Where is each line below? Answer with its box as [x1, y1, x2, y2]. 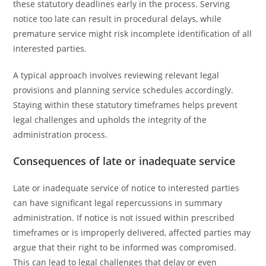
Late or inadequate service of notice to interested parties [13, 182, 240, 194]
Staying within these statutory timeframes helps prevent [13, 99, 238, 110]
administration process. [13, 129, 108, 140]
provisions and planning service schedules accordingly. [13, 84, 234, 96]
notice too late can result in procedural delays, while [13, 13, 222, 24]
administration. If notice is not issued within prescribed [13, 212, 235, 223]
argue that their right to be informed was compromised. [13, 242, 237, 253]
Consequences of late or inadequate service [13, 154, 236, 168]
